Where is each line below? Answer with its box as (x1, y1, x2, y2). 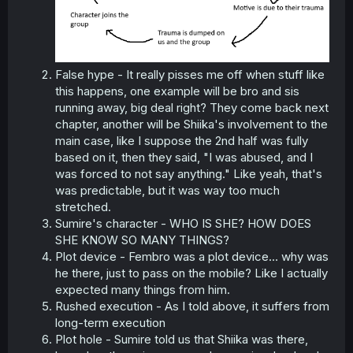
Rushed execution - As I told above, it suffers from (55, 298, 329, 314)
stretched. (55, 199, 111, 214)
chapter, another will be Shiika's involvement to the (55, 116, 328, 132)
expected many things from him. (55, 281, 230, 297)
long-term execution (55, 314, 165, 330)
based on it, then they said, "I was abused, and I (55, 149, 313, 165)
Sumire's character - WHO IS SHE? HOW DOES (55, 215, 311, 231)
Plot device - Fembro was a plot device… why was (55, 248, 329, 264)
